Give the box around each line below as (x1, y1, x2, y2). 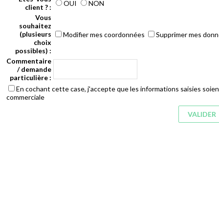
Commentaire (6, 56, 51, 65)
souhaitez (19, 21, 51, 30)
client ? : (25, 2, 51, 11)
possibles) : (15, 46, 51, 55)
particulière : (10, 73, 51, 82)
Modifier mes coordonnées (63, 30, 146, 39)
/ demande (17, 65, 51, 73)
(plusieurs (20, 29, 51, 38)
